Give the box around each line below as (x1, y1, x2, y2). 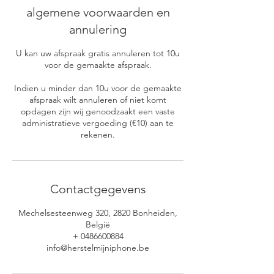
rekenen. (81, 129, 115, 140)
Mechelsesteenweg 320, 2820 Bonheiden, (18, 207, 177, 218)
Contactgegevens (50, 182, 146, 196)
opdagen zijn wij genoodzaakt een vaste (21, 106, 175, 117)
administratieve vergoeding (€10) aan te (22, 117, 174, 128)
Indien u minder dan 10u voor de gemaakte (14, 83, 182, 94)
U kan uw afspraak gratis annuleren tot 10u (16, 48, 180, 59)
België (86, 219, 110, 230)
